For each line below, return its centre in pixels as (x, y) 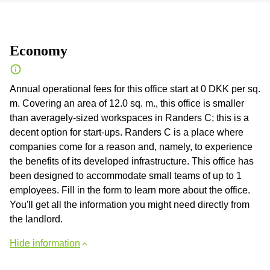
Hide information (45, 243)
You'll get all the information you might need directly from (130, 205)
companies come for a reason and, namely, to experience (131, 147)
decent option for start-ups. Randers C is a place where (127, 132)
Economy (39, 51)
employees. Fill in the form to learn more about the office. (130, 190)
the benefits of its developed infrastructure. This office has (132, 161)
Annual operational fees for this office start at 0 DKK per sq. (135, 89)
